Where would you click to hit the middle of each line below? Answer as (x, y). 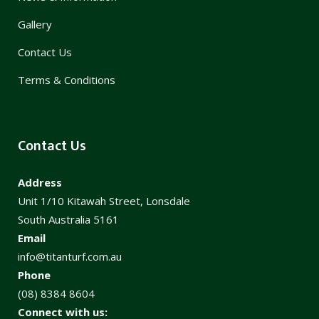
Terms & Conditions (67, 79)
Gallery (35, 24)
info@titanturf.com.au (70, 256)
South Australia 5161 (68, 219)
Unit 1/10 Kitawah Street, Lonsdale (104, 200)
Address (40, 182)
